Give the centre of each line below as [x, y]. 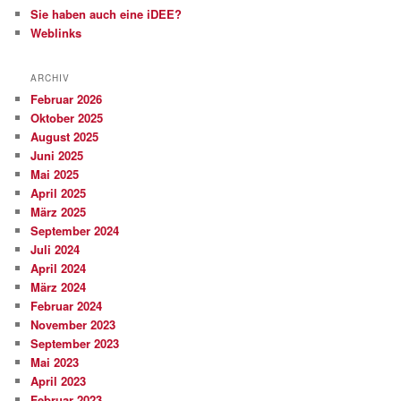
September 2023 [75, 343]
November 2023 [73, 324]
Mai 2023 [55, 362]
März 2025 [59, 211]
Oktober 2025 [67, 117]
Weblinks [56, 33]
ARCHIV [51, 77]
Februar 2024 [67, 305]
